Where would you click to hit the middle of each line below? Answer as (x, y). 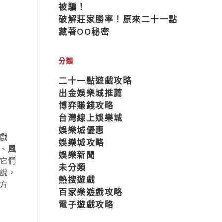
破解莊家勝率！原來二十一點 (118, 19)
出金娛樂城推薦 (91, 93)
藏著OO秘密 (84, 31)
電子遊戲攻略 (86, 204)
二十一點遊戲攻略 (95, 81)
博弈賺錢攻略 (86, 105)
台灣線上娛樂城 (91, 118)
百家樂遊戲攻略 (91, 192)
